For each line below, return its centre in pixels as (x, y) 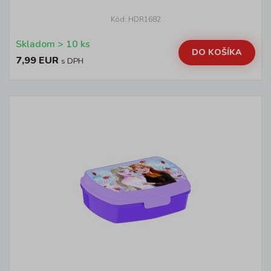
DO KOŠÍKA (217, 52)
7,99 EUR (37, 60)
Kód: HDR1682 (135, 19)
